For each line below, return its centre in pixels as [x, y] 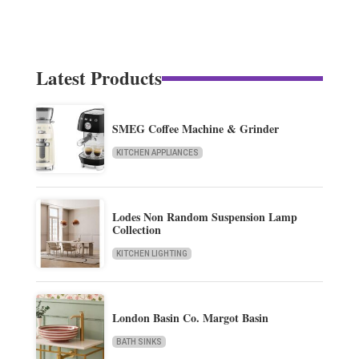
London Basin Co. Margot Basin [190, 317]
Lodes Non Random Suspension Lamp [204, 216]
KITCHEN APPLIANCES [157, 152]
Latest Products [99, 78]
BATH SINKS [139, 341]
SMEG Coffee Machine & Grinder [195, 128]
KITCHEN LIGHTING [151, 253]
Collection [136, 229]
